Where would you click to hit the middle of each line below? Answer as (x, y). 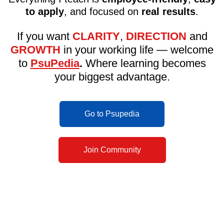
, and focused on (103, 12)
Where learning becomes (144, 63)
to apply (45, 12)
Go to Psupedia (112, 114)
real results (168, 12)
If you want (44, 36)
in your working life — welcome (137, 50)
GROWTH (35, 50)
